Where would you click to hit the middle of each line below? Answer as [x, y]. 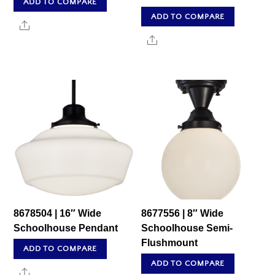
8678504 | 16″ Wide [58, 214]
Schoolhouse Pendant [66, 228]
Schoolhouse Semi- [187, 228]
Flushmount [170, 243]
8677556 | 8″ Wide [183, 214]
